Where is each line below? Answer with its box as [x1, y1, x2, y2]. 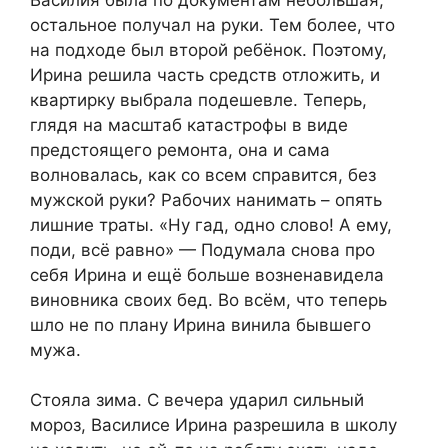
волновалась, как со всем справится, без [30, 164, 376, 185]
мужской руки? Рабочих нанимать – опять [30, 189, 382, 210]
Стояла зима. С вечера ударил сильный [30, 390, 364, 411]
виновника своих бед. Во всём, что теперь [30, 289, 387, 310]
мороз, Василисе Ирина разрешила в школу [30, 415, 397, 436]
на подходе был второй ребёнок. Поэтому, [30, 39, 387, 60]
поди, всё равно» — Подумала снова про [30, 239, 375, 260]
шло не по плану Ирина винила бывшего [30, 314, 371, 335]
